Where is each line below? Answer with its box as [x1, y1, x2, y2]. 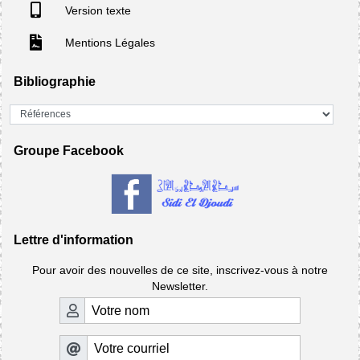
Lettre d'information [14, 232, 133, 247]
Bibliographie [14, 74, 96, 88]
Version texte [62, 3, 131, 17]
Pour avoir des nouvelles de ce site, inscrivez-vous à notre [32, 263, 328, 276]
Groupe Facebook [14, 144, 124, 158]
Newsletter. [152, 279, 208, 292]
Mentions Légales [62, 35, 155, 49]
